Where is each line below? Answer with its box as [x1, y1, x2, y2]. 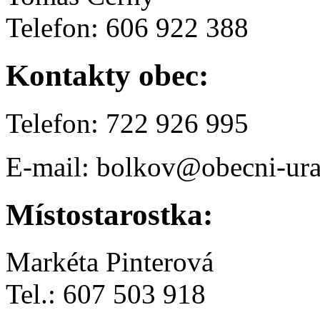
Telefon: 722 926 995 [6, 107, 249, 139]
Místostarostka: [6, 197, 213, 231]
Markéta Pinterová [6, 246, 214, 278]
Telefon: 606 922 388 [6, 11, 249, 43]
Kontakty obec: [6, 58, 209, 92]
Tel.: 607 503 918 [6, 279, 206, 310]
